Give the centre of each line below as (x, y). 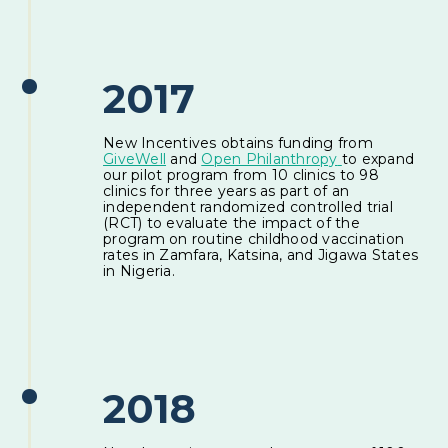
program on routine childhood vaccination (254, 238)
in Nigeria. (141, 270)
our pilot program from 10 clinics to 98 (241, 174)
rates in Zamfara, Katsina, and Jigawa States (261, 254)
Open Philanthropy (269, 158)
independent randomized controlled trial (248, 206)
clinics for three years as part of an (226, 190)
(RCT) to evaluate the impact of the (231, 222)
